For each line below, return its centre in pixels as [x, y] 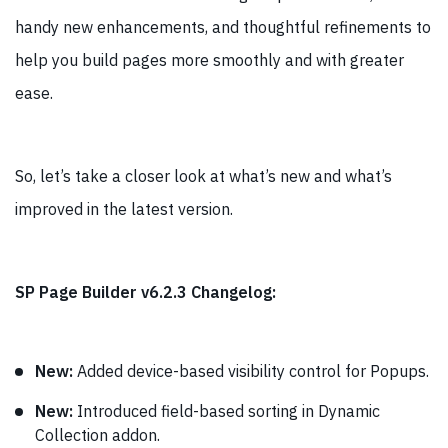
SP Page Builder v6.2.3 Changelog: [145, 291]
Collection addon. [97, 434]
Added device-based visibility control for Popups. [251, 370]
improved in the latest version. [124, 208]
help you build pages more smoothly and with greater [209, 59]
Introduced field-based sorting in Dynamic [226, 410]
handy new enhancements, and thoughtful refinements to [223, 26]
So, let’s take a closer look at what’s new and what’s [203, 175]
